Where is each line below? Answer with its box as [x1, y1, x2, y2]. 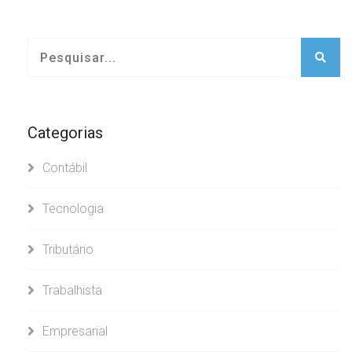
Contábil [42, 160, 87, 175]
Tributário [42, 242, 93, 257]
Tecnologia [42, 201, 104, 216]
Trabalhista [42, 283, 102, 298]
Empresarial [42, 324, 108, 339]
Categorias [27, 123, 103, 142]
